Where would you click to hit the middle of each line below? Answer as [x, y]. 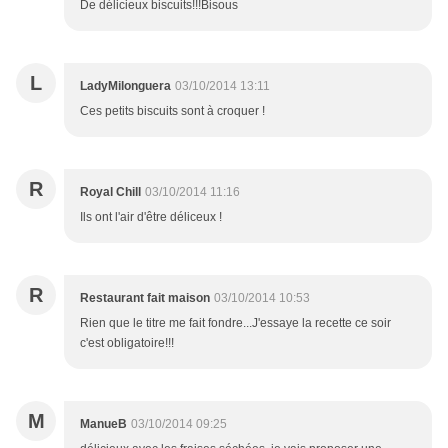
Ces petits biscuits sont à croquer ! [172, 111]
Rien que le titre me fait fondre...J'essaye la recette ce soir [235, 323]
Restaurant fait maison [145, 298]
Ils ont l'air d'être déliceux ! [151, 217]
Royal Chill [110, 192]
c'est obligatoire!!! [127, 343]
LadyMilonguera [125, 86]
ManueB [103, 424]
